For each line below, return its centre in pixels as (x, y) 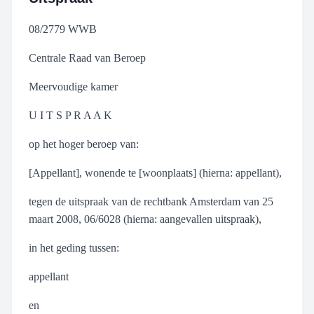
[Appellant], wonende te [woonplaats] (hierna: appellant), (155, 173)
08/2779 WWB (63, 29)
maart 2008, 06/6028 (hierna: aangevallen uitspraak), (145, 219)
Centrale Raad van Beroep (87, 58)
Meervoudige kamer (73, 87)
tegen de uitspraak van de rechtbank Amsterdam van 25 (151, 202)
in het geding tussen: (74, 248)
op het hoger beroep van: (84, 144)
